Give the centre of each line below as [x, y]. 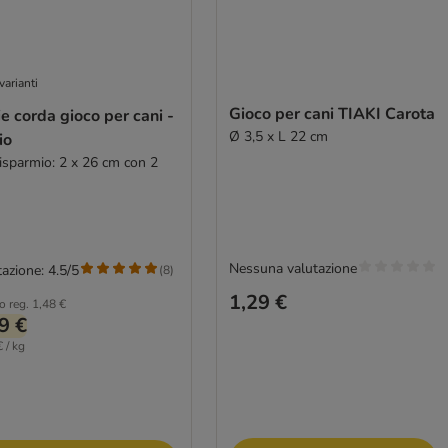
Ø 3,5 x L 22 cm [278, 136]
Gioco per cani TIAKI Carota [331, 113]
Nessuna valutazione [292, 268]
